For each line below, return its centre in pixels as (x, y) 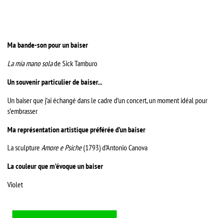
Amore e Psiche (62, 148)
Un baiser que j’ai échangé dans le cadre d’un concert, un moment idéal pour (107, 100)
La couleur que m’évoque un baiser (55, 166)
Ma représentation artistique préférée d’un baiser (76, 129)
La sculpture (24, 148)
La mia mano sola (31, 64)
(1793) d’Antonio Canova (115, 148)
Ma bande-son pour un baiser (48, 45)
